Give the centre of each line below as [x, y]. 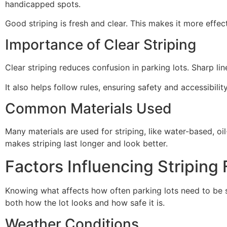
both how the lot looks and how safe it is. [85, 202]
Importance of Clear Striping [101, 45]
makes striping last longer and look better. [86, 144]
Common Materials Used [88, 109]
